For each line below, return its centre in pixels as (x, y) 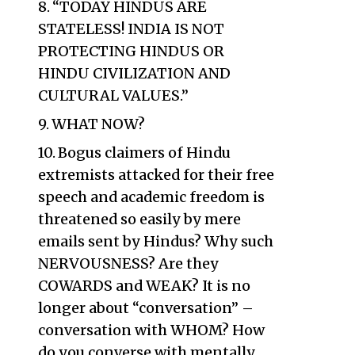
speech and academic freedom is (151, 197)
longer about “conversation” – (145, 308)
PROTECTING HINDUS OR (131, 51)
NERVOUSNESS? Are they (128, 263)
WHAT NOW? (99, 124)
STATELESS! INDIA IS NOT (131, 29)
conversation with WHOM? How (151, 330)
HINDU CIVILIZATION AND (134, 73)
